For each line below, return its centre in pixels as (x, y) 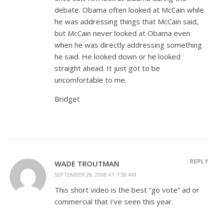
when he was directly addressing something (128, 45)
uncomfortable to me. (91, 80)
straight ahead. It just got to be (107, 68)
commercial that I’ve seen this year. (114, 201)
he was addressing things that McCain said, (127, 21)
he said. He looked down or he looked (118, 56)
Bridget (67, 99)
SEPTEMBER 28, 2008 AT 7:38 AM (95, 174)
